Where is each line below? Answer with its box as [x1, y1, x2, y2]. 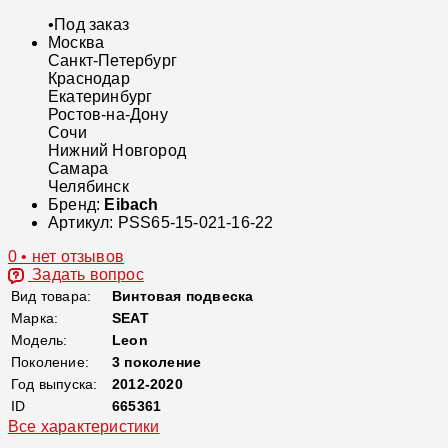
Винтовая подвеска [112, 287, 254, 304]
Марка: [11, 309, 59, 326]
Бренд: [48, 195, 105, 213]
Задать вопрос [32, 265, 144, 283]
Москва [48, 33, 105, 51]
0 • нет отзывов [8, 247, 124, 265]
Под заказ [54, 15, 130, 33]
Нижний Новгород [48, 141, 186, 159]
